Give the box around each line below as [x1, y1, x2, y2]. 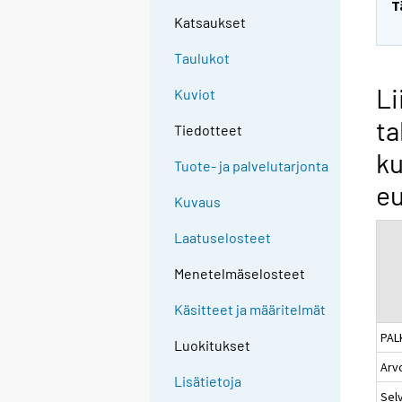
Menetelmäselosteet [174, 265, 306, 283]
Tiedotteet [174, 121, 243, 139]
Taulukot [174, 49, 231, 67]
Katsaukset [174, 13, 247, 31]
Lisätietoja [174, 372, 242, 390]
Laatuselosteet [174, 229, 272, 247]
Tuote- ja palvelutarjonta [174, 157, 329, 175]
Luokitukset [174, 336, 251, 354]
